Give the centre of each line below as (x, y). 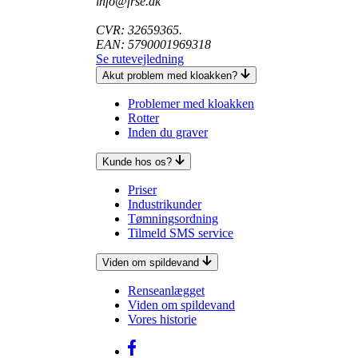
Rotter (143, 117)
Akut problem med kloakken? (170, 75)
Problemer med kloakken (191, 103)
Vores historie (162, 319)
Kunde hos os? (137, 161)
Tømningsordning (173, 218)
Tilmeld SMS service (181, 233)
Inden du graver (168, 132)
